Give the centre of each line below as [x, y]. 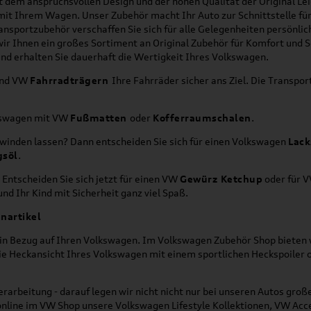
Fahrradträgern [71, 80]
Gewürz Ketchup [221, 178]
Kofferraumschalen [202, 117]
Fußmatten [100, 117]
